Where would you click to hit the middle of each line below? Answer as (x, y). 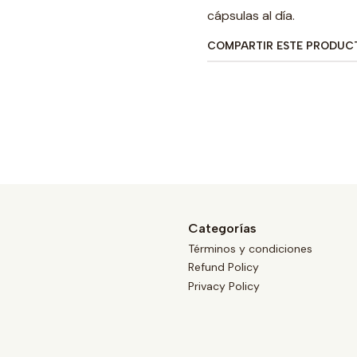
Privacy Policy (224, 286)
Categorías (222, 228)
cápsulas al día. (251, 16)
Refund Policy (224, 267)
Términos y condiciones (250, 248)
